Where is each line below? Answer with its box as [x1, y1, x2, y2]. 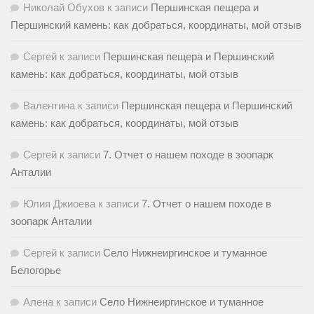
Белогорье [11, 264, 61, 276]
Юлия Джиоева [23, 197, 95, 210]
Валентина [23, 99, 75, 111]
